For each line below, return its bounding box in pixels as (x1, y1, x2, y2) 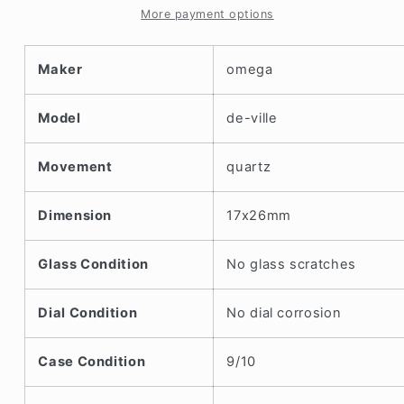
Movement (38, 158, 113, 175)
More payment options (141, 6, 274, 21)
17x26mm (226, 207, 291, 224)
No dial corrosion (226, 304, 342, 321)
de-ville (226, 109, 278, 126)
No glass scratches (226, 255, 356, 272)
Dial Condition (38, 304, 138, 321)
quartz (226, 158, 271, 175)
